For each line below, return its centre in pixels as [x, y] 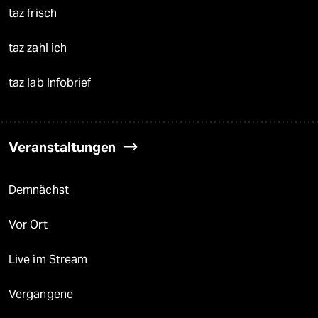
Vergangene [41, 295]
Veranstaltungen [62, 147]
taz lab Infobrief [50, 83]
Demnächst [39, 190]
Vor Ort [28, 225]
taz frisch [33, 13]
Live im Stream [48, 260]
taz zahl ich [38, 48]
